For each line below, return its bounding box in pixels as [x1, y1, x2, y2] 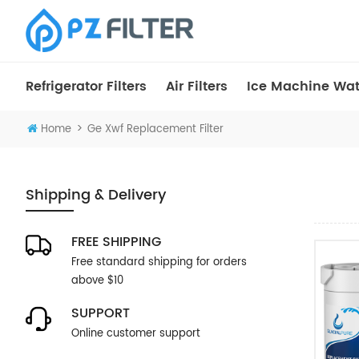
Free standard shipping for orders [71, 254, 247, 271]
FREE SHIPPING [71, 232, 161, 252]
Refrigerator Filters [26, 76, 147, 97]
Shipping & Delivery [26, 184, 166, 207]
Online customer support [71, 325, 200, 342]
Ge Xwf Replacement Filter [87, 121, 224, 138]
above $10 [71, 272, 123, 289]
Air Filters [166, 76, 228, 97]
